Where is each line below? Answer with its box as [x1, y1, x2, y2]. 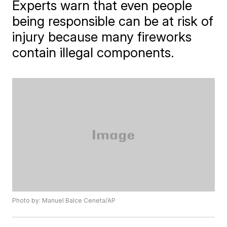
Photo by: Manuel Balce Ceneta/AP [12, 197, 116, 205]
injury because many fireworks [12, 29, 192, 45]
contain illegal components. [12, 45, 175, 60]
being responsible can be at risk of [12, 13, 214, 29]
